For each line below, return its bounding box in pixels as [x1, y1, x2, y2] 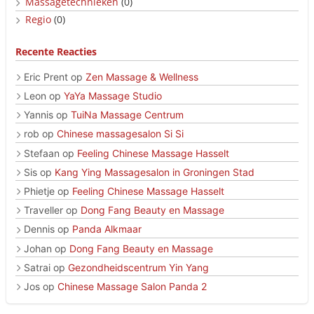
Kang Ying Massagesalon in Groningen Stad [55, 165, 254, 178]
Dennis [24, 223, 55, 235]
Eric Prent [24, 70, 68, 83]
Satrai [24, 261, 50, 273]
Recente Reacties [15, 44, 97, 58]
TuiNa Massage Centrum [71, 109, 184, 121]
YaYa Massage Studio [64, 90, 162, 102]
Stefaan [24, 146, 60, 159]
